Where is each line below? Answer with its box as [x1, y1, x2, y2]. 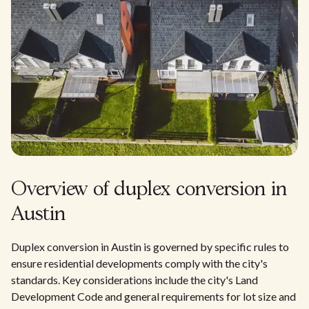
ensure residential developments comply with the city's [11, 257, 268, 270]
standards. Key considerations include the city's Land [11, 273, 258, 286]
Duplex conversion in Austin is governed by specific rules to [11, 240, 289, 253]
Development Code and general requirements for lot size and [11, 290, 296, 303]
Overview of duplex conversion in [11, 181, 287, 199]
